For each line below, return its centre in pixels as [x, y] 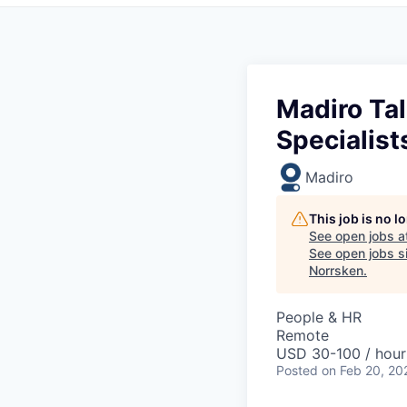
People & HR [319, 318]
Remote [303, 336]
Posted [297, 371]
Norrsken [336, 271]
